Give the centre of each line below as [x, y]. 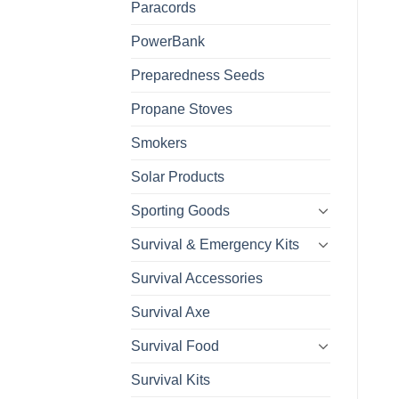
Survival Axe [171, 312]
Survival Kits [171, 379]
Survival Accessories [197, 278]
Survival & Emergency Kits [215, 244]
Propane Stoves [182, 109]
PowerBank [168, 41]
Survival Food [175, 346]
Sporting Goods [180, 210]
